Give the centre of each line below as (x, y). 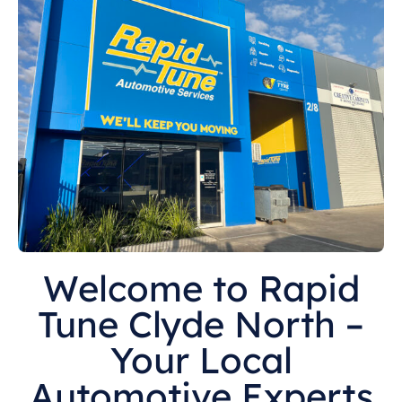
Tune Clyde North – (201, 323)
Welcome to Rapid (201, 288)
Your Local (201, 359)
